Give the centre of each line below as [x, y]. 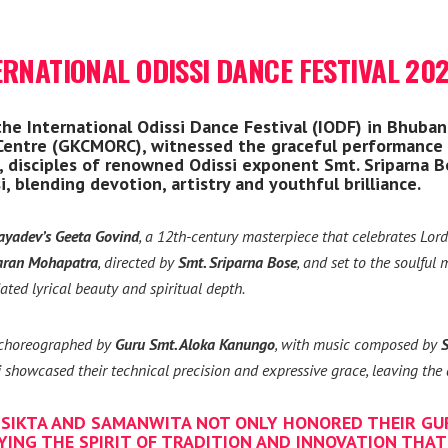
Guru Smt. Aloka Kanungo [195, 344]
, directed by [138, 262]
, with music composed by [358, 344]
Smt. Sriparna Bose [237, 262]
